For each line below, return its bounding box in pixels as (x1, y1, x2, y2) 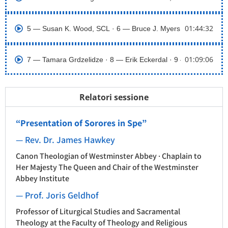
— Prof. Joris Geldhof (16, 189, 99, 202)
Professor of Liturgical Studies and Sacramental (16, 206, 180, 217)
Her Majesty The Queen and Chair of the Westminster (16, 162, 198, 173)
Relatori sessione (79, 92, 149, 103)
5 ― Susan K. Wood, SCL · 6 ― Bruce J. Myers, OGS (27, 24, 200, 33)
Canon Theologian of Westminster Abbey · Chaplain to (16, 151, 202, 162)
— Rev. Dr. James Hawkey (16, 134, 115, 146)
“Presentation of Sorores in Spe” (16, 117, 147, 129)
